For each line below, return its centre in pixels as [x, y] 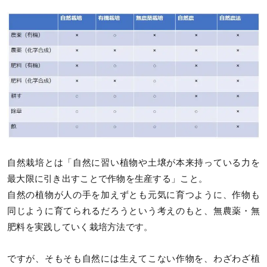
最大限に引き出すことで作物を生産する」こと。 [108, 178]
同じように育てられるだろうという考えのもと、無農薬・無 [133, 211]
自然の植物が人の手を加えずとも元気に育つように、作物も [133, 195]
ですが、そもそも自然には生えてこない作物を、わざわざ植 [133, 258]
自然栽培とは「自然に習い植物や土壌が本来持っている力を [133, 162]
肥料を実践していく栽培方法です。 [80, 227]
